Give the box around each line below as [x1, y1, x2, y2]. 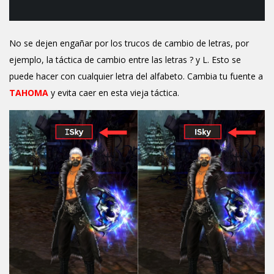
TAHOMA [9, 87, 48, 99]
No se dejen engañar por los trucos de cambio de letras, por [9, 37, 249, 50]
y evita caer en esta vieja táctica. [51, 87, 179, 99]
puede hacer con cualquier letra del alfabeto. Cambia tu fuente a [9, 70, 263, 83]
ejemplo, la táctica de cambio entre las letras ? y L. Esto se [9, 54, 241, 66]
